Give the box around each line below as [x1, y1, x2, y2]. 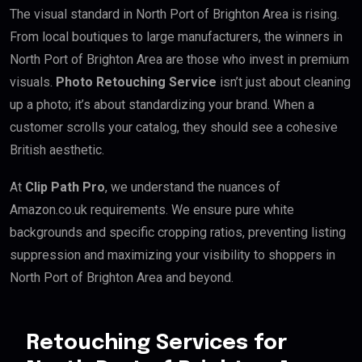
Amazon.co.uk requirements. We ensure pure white [10, 201, 294, 217]
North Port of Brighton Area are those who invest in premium [10, 51, 349, 67]
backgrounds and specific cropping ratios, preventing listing [10, 224, 346, 240]
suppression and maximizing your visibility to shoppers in [10, 246, 335, 263]
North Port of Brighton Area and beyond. [10, 269, 234, 285]
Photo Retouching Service [56, 74, 217, 90]
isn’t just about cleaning [217, 74, 351, 90]
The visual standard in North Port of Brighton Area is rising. [10, 6, 339, 22]
